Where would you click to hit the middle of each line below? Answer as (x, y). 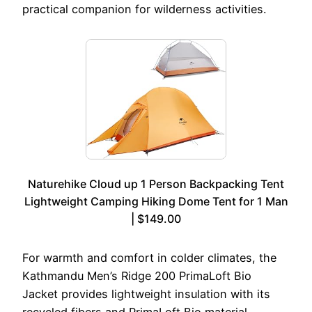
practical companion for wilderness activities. (144, 9)
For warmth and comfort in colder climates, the (149, 258)
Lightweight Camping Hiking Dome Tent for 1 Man (156, 202)
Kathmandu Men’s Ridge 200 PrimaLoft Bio (137, 276)
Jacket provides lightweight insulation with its (146, 294)
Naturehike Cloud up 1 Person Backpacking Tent (156, 184)
